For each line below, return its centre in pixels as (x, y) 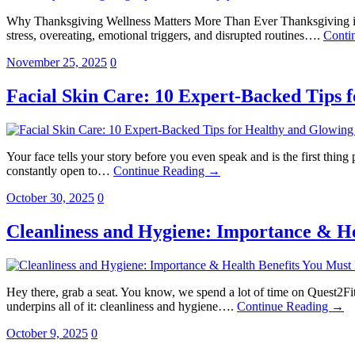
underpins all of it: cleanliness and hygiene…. (122, 307)
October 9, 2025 (47, 334)
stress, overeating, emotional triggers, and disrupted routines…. (165, 36)
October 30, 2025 (50, 198)
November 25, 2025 (57, 63)
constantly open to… (60, 171)
